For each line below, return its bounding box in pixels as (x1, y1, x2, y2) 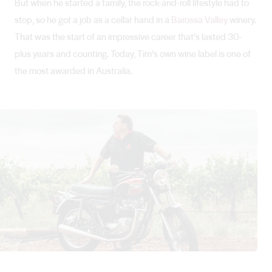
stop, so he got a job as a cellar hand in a (15, 13, 171, 26)
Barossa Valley (171, 13, 228, 26)
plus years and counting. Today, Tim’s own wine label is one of (15, 47, 251, 60)
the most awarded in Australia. (15, 64, 132, 77)
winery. (228, 13, 256, 26)
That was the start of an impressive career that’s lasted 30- (15, 30, 242, 43)
